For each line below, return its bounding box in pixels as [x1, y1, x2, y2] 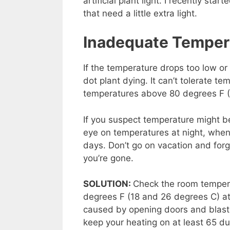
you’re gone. [83, 152, 133, 163]
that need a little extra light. [83, 8, 197, 18]
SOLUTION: [83, 179, 133, 189]
